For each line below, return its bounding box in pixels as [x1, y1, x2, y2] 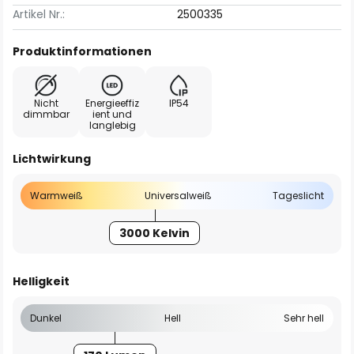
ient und [92, 107, 132, 121]
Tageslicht [273, 189, 324, 202]
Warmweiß [30, 189, 83, 202]
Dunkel [30, 311, 62, 325]
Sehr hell [284, 311, 324, 325]
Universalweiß [144, 189, 212, 202]
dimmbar [22, 107, 70, 121]
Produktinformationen [13, 43, 152, 59]
